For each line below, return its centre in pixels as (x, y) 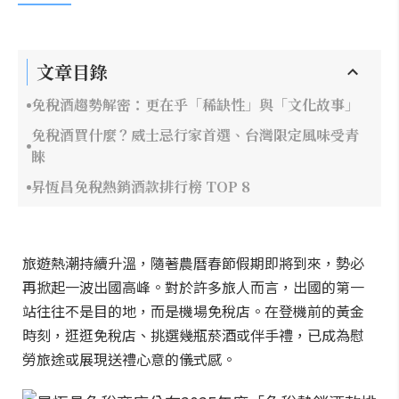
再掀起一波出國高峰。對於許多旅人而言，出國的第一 (193, 287)
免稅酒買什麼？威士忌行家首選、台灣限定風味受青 (195, 135)
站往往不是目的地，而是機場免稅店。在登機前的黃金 (193, 311)
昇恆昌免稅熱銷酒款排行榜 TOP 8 (141, 187)
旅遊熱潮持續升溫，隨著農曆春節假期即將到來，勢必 (193, 263)
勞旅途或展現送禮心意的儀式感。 (129, 359)
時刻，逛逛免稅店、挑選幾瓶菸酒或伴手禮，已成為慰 (193, 335)
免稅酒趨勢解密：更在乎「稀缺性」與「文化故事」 (195, 105)
